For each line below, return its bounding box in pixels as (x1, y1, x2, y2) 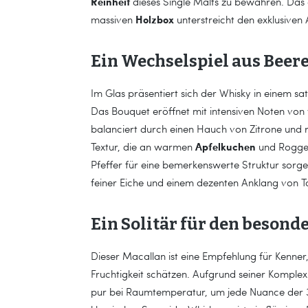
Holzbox (135, 12, 174, 27)
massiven (91, 12, 135, 26)
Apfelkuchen (195, 139, 256, 154)
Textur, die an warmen (91, 140, 195, 153)
